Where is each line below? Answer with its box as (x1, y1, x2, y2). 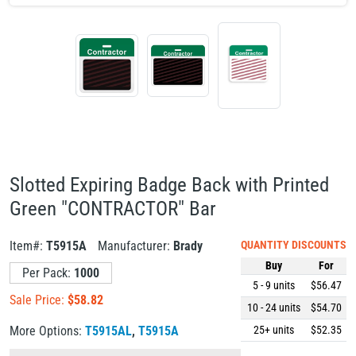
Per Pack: (22, 265, 74, 281)
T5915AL (85, 323, 132, 339)
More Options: (10, 323, 85, 339)
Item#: (10, 238, 46, 253)
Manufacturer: (98, 238, 173, 253)
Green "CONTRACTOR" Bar (10, 197, 216, 220)
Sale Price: (10, 292, 68, 308)
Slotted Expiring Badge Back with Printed (10, 173, 329, 196)
